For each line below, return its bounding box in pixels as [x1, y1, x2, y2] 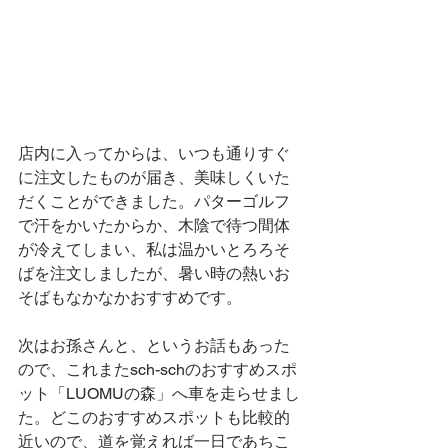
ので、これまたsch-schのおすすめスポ [18, 360, 297, 380]
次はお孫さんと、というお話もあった [18, 336, 290, 356]
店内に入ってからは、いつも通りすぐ [18, 144, 290, 164]
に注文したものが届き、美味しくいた [18, 168, 290, 188]
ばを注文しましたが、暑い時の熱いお [18, 264, 290, 284]
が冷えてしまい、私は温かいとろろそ [18, 240, 290, 260]
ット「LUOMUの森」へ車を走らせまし [18, 384, 300, 404]
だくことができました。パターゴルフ [18, 192, 290, 212]
